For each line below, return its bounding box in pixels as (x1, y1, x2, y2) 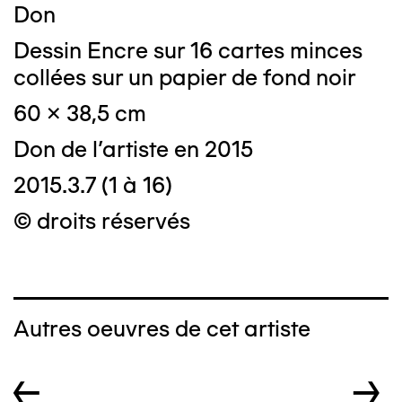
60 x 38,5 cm (13, 100, 146, 127)
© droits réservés (13, 207, 190, 234)
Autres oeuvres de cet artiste (13, 315, 310, 342)
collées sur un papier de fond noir (13, 64, 356, 91)
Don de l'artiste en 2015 (13, 135, 253, 162)
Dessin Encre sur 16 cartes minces (13, 37, 363, 64)
